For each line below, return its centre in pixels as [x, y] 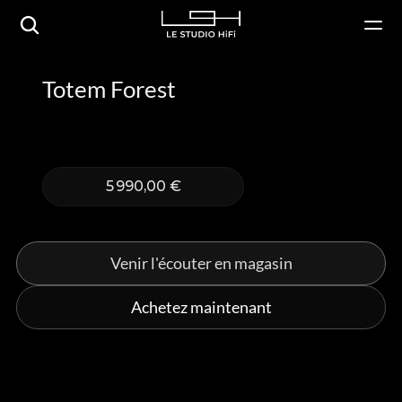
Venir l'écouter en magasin [201, 263]
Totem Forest [109, 89]
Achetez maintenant [201, 307]
